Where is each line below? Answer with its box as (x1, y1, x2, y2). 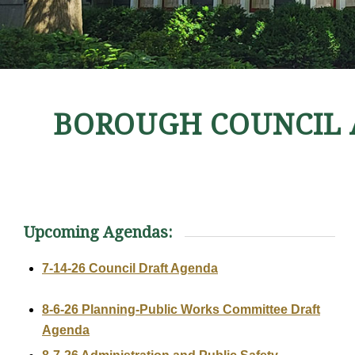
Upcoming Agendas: (24, 223, 173, 242)
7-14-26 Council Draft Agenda (42, 261, 218, 275)
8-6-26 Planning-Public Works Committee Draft (42, 302, 320, 316)
